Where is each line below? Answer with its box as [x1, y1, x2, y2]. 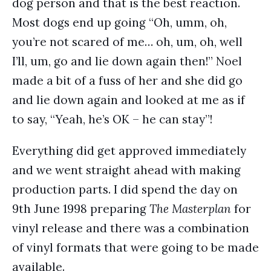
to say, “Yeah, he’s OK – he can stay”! [12, 112, 212, 126]
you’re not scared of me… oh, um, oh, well [12, 34, 243, 49]
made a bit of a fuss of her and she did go [12, 73, 243, 88]
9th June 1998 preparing [12, 201, 149, 216]
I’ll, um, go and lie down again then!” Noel [12, 54, 242, 68]
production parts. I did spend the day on [12, 182, 238, 197]
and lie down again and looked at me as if [12, 93, 245, 107]
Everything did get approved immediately [12, 143, 246, 158]
